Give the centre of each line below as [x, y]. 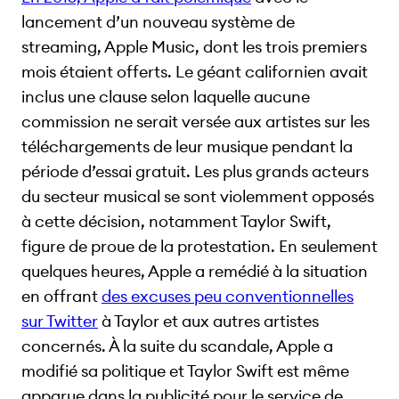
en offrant [61, 296]
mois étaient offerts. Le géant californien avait [195, 71]
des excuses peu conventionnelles [228, 296]
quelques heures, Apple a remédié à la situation [195, 271]
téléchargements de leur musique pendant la [187, 146]
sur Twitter [60, 321]
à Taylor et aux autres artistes [208, 321]
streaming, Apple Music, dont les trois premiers [194, 46]
